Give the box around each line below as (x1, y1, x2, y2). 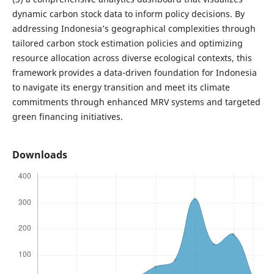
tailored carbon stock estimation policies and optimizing (12, 37, 243, 49)
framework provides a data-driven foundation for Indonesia (12, 66, 257, 78)
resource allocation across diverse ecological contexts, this (12, 51, 252, 64)
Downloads (12, 147, 67, 161)
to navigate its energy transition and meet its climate (12, 81, 230, 93)
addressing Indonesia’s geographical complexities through (12, 22, 256, 34)
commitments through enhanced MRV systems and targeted (12, 95, 261, 108)
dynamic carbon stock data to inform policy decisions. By (12, 7, 245, 20)
